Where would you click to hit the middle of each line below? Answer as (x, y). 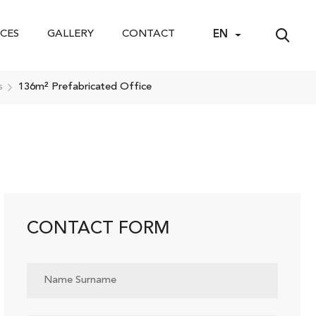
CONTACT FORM (98, 229)
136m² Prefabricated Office (85, 87)
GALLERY (71, 34)
